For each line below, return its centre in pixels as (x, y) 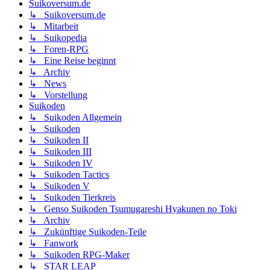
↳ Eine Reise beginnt (72, 61)
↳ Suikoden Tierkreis (72, 198)
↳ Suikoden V (59, 186)
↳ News (48, 84)
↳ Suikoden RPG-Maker (79, 255)
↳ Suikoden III (60, 152)
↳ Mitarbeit (54, 27)
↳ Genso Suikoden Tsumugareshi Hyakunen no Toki (133, 209)
